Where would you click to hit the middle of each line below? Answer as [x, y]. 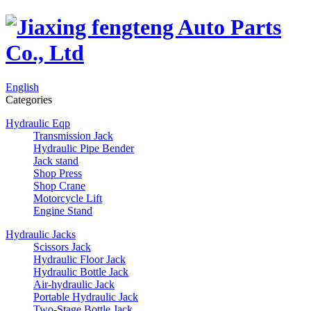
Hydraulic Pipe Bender [84, 148]
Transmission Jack [73, 135]
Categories [29, 99]
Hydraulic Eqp [38, 123]
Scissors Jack [62, 246]
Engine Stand [63, 210]
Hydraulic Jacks [41, 234]
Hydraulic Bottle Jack [81, 271]
